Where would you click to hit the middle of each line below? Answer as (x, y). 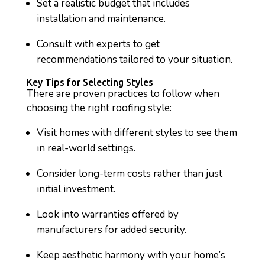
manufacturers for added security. (111, 230)
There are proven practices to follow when (123, 94)
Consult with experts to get (98, 44)
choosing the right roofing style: (99, 108)
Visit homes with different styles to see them (137, 133)
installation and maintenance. (101, 19)
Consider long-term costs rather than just (129, 174)
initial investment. (76, 189)
